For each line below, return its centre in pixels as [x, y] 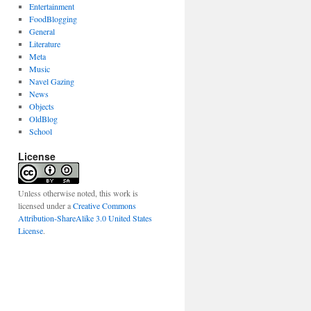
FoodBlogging [53, 19]
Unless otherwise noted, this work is [78, 193]
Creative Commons [104, 205]
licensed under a [45, 205]
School [40, 131]
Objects [41, 106]
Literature [44, 44]
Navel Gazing [51, 81]
